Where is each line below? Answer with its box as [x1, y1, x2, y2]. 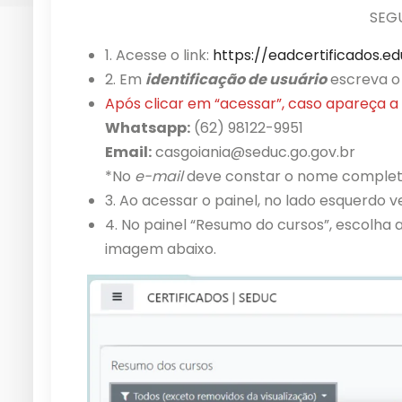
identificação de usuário [145, 69, 327, 90]
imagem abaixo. [105, 239, 216, 259]
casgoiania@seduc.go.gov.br [152, 142, 355, 162]
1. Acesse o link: [105, 45, 213, 66]
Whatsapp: [105, 118, 190, 138]
